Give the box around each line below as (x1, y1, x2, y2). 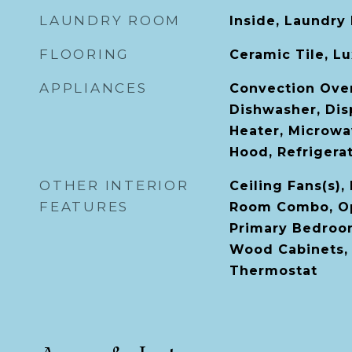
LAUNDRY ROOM (39, 13, 181, 28)
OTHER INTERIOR (39, 178, 189, 193)
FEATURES (39, 199, 129, 214)
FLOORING (39, 46, 130, 62)
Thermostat (229, 263, 317, 278)
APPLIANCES (39, 80, 148, 96)
